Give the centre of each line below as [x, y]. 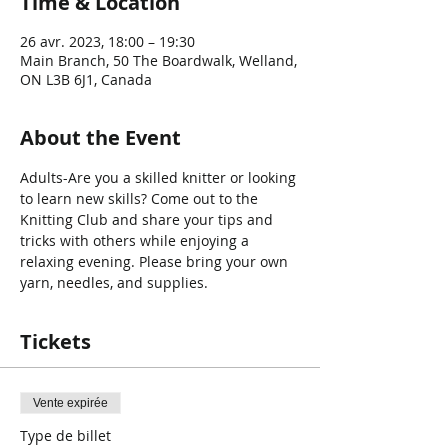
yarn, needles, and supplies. [114, 282]
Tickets [55, 341]
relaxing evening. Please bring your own [156, 261]
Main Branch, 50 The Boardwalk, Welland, [158, 60]
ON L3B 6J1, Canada [86, 79]
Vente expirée [70, 403]
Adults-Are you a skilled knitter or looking [160, 177]
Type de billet [65, 435]
